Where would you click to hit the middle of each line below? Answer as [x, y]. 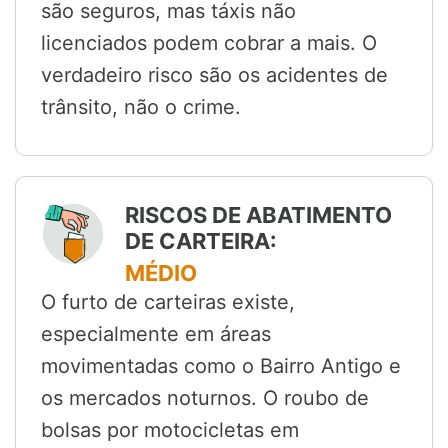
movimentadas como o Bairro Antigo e [221, 366]
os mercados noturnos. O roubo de [205, 398]
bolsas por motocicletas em [170, 430]
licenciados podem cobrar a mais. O [209, 43]
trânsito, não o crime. [141, 107]
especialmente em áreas [156, 334]
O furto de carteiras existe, [168, 302]
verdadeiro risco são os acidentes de [214, 75]
